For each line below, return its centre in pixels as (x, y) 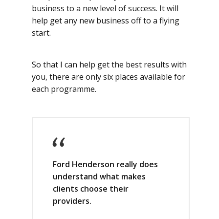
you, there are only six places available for (109, 77)
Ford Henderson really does (105, 164)
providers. (72, 201)
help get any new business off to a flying (106, 21)
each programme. (64, 89)
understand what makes (99, 176)
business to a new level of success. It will (105, 8)
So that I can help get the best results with (109, 65)
